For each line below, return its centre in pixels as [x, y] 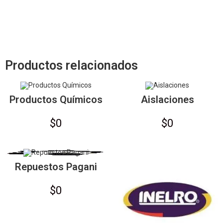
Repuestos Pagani [56, 167]
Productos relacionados [71, 65]
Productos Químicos [56, 99]
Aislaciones [167, 99]
